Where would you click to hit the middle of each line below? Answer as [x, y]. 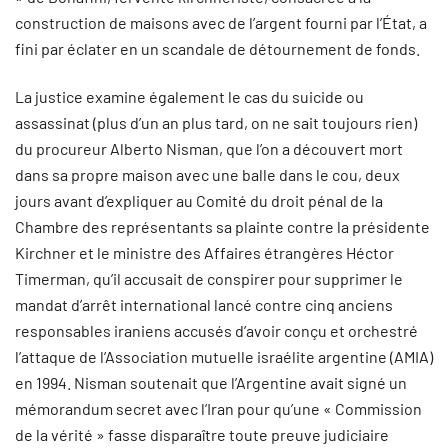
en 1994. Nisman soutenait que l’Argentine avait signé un [211, 382]
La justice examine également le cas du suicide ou [189, 96]
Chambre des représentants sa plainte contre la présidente [222, 226]
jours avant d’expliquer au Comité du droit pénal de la [199, 200]
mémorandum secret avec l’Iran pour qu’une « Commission [218, 408]
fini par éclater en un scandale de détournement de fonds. [217, 48]
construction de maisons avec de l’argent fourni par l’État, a [221, 22]
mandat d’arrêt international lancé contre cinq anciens [204, 304]
